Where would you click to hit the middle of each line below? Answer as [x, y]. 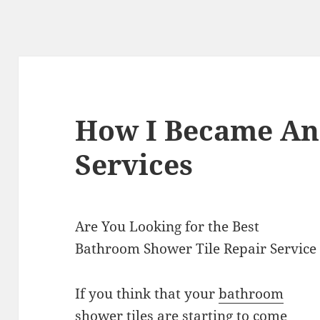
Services [134, 164]
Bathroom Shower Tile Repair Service [196, 249]
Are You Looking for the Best [167, 227]
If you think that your [147, 294]
